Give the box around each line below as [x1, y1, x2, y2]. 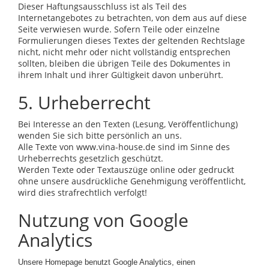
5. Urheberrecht [18, 89, 151, 115]
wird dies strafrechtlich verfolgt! [18, 186, 147, 198]
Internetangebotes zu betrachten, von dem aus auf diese [18, 11, 247, 23]
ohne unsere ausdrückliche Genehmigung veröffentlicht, [18, 175, 246, 187]
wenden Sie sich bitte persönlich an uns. [18, 129, 182, 141]
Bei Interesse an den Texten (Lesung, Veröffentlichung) [18, 118, 238, 130]
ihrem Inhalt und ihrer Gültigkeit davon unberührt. [18, 68, 223, 80]
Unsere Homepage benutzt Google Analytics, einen [18, 257, 195, 267]
